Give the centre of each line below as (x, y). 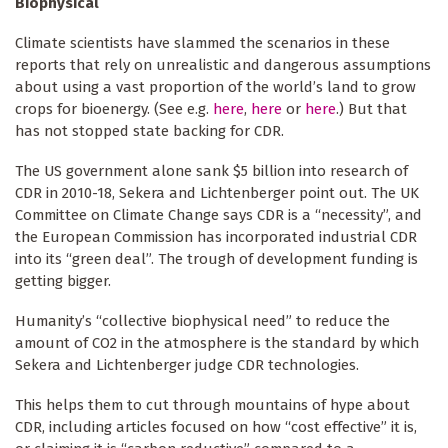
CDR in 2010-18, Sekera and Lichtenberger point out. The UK (217, 193)
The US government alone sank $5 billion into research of (211, 171)
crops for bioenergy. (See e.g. (114, 109)
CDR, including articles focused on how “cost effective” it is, (216, 427)
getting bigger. (63, 281)
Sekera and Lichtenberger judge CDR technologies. (187, 365)
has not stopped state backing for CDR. (149, 131)
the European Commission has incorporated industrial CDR (216, 237)
